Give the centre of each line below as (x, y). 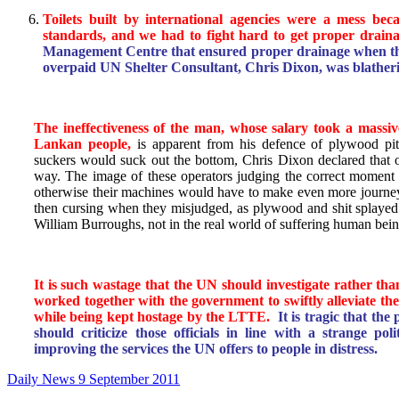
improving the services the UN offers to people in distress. (206, 349)
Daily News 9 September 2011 (94, 379)
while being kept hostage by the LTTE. (152, 317)
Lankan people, (82, 144)
